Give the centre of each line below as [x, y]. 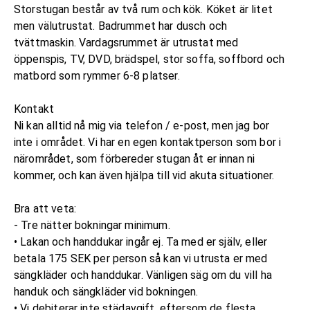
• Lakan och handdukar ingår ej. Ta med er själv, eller [141, 241]
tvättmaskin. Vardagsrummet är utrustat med [126, 42]
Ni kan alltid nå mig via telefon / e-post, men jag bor [142, 125]
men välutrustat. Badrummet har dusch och [121, 26]
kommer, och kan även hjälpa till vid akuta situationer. [144, 175]
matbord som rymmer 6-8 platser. [97, 75]
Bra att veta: [45, 208]
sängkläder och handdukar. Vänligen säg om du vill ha [143, 275]
